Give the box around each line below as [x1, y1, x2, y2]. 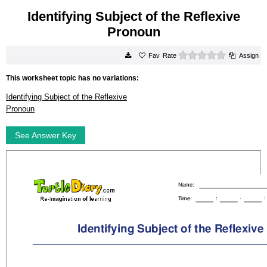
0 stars [226, 50, 246, 58]
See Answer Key [15, 131, 76, 140]
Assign [239, 52, 259, 59]
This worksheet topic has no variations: [6, 74, 139, 82]
